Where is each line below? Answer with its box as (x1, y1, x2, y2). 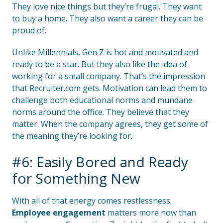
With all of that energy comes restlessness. (12, 195, 172, 206)
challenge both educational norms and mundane (12, 95, 193, 106)
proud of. (12, 25, 46, 36)
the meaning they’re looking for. (12, 130, 132, 141)
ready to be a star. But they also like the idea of (12, 59, 187, 70)
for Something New (12, 169, 140, 188)
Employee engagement (12, 207, 106, 218)
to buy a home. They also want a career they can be (12, 13, 203, 24)
